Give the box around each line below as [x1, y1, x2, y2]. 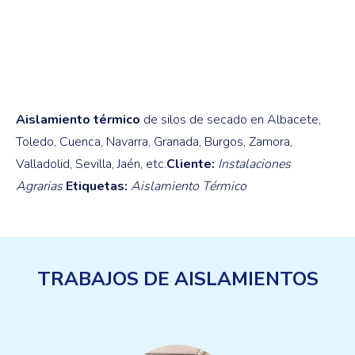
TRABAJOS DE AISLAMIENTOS [36, 266, 319, 292]
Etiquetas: [66, 177, 128, 195]
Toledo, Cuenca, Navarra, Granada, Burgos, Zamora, [16, 133, 292, 151]
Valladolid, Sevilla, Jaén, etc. [16, 155, 166, 173]
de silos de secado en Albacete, [140, 111, 321, 128]
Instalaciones [215, 155, 291, 173]
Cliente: [166, 155, 215, 173]
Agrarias [16, 177, 63, 195]
